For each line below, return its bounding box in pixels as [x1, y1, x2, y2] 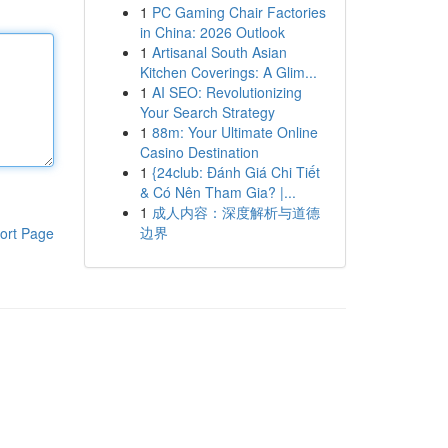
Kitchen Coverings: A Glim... [139, 62, 317, 82]
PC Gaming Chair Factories [151, 2, 326, 22]
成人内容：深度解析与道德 [151, 202, 320, 222]
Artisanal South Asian [151, 42, 287, 62]
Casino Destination [139, 142, 259, 162]
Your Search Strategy [139, 102, 275, 122]
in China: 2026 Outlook [139, 22, 285, 42]
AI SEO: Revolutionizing [151, 82, 302, 102]
